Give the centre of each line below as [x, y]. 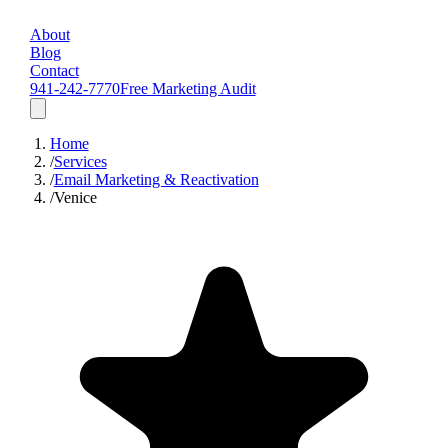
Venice [75, 197]
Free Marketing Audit [187, 88]
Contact [54, 70]
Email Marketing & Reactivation [156, 179]
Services [80, 161]
